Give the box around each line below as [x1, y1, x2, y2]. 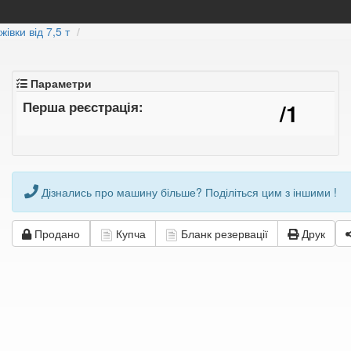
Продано [31, 226, 80, 241]
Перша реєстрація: [23, 97, 143, 116]
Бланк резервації [178, 226, 268, 241]
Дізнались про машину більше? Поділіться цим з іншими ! [38, 184, 337, 200]
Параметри [27, 75, 92, 91]
